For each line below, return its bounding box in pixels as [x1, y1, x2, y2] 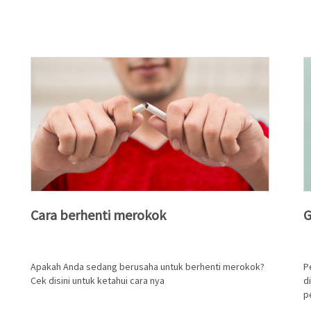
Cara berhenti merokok [31, 205, 167, 224]
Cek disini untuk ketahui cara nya [31, 274, 165, 287]
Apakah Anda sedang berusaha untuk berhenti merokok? [31, 260, 265, 273]
